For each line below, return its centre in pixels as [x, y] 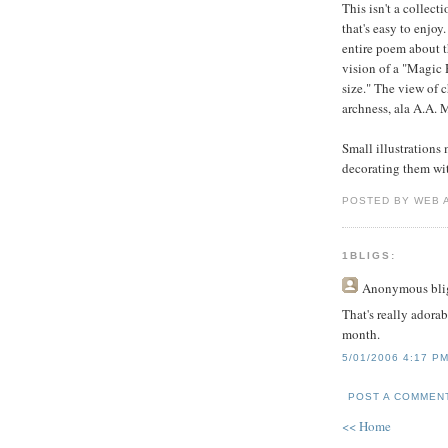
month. [361, 334]
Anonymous [395, 287]
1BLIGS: [369, 255]
